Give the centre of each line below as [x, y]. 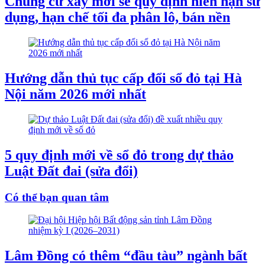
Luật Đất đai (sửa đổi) [71, 171]
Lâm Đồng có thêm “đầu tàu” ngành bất [126, 256]
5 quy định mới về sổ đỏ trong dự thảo [119, 155]
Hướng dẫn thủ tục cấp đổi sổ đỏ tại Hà [123, 78]
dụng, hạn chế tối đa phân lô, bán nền [117, 17]
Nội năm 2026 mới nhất [75, 94]
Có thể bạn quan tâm [57, 197]
